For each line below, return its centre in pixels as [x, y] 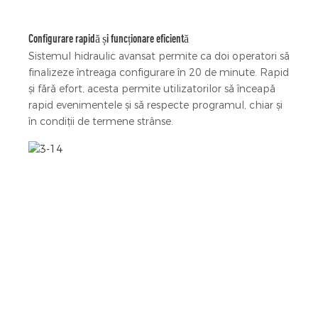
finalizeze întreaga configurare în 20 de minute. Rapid [159, 73]
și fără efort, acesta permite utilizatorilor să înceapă [152, 89]
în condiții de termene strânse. [101, 122]
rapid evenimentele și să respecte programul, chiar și [155, 105]
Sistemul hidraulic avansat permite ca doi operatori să [159, 56]
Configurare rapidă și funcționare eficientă [109, 38]
